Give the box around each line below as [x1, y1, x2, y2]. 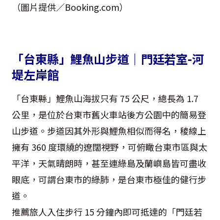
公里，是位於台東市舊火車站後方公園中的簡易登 [12, 108, 206, 121]
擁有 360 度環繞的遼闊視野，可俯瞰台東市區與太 [12, 140, 207, 153]
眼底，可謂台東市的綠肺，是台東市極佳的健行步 [12, 172, 206, 186]
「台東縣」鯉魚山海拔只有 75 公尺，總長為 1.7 [12, 91, 198, 105]
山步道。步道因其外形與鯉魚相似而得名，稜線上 [12, 124, 206, 137]
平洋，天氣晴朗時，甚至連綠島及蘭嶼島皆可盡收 [12, 156, 206, 169]
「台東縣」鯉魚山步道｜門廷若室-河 [12, 50, 204, 67]
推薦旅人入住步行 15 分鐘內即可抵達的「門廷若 [12, 205, 202, 218]
